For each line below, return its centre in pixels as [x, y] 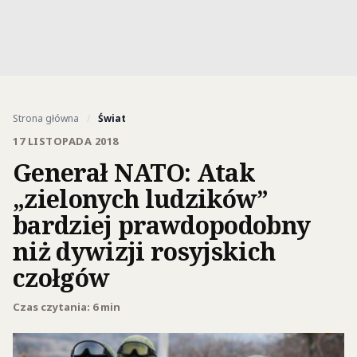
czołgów [61, 277]
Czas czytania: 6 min [67, 307]
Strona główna [46, 118]
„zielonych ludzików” [141, 198]
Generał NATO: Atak [134, 172]
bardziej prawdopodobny [162, 225]
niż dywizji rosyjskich [144, 251]
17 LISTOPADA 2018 [66, 141]
